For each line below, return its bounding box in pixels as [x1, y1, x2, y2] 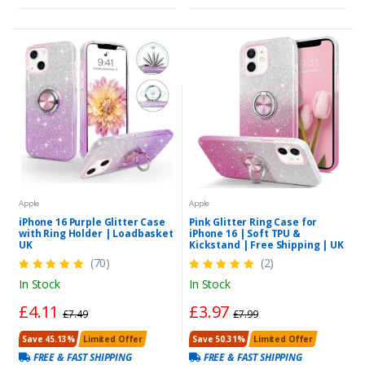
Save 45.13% [22, 332, 75, 345]
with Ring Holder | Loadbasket [19, 226, 174, 240]
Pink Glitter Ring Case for [189, 214, 318, 229]
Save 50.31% [192, 332, 245, 345]
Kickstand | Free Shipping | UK [189, 237, 344, 252]
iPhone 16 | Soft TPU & [189, 226, 301, 240]
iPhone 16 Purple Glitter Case [19, 214, 165, 229]
